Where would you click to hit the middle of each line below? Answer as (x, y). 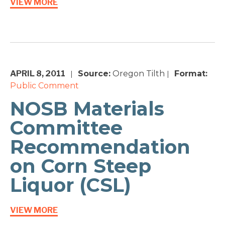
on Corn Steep (81, 166)
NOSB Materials (87, 109)
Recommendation (100, 147)
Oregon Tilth (138, 74)
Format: (191, 74)
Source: (94, 74)
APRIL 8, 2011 (38, 74)
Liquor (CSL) (71, 185)
